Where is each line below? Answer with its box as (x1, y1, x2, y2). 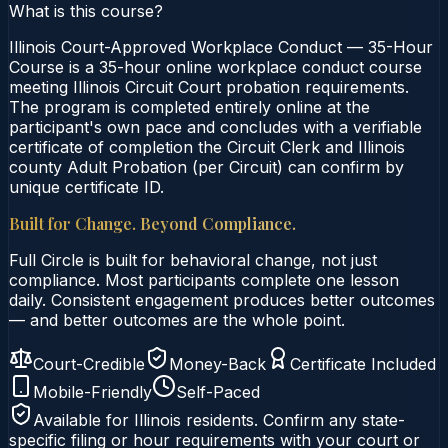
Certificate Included (290, 353, 436, 374)
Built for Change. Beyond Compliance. (9, 212, 296, 234)
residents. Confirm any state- (181, 409, 405, 430)
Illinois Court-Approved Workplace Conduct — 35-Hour (9, 36, 433, 57)
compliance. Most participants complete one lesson (9, 269, 399, 290)
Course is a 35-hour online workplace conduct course (9, 56, 422, 77)
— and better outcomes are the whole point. (9, 309, 345, 330)
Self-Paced (176, 381, 260, 402)
